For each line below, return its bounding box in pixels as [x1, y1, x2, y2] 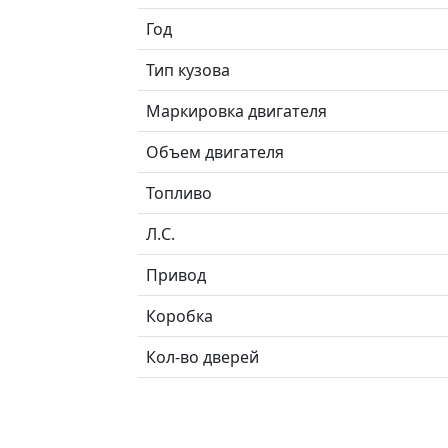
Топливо [146, 181, 212, 204]
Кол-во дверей [146, 345, 259, 368]
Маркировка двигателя [146, 99, 327, 122]
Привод [146, 263, 206, 286]
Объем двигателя [146, 140, 284, 163]
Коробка [146, 304, 213, 327]
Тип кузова [146, 58, 230, 81]
